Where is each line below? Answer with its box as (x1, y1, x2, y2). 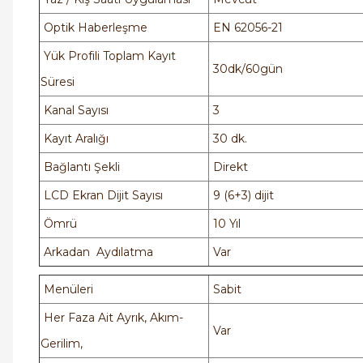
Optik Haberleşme (41, 20, 147, 36)
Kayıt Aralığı (41, 131, 109, 147)
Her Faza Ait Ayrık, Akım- (41, 310, 183, 326)
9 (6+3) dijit (210, 188, 274, 203)
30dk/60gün (210, 62, 283, 77)
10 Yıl (210, 216, 241, 232)
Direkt (210, 160, 248, 175)
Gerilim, (41, 336, 83, 352)
